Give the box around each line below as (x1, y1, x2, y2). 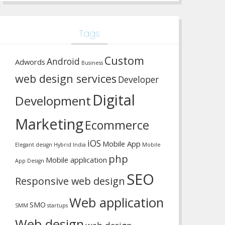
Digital (92, 90, 135, 109)
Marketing (15, 114, 83, 134)
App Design (15, 157, 44, 164)
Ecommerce (85, 117, 149, 133)
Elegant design (15, 141, 52, 148)
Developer (118, 73, 159, 85)
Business (81, 59, 103, 66)
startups (47, 202, 68, 209)
